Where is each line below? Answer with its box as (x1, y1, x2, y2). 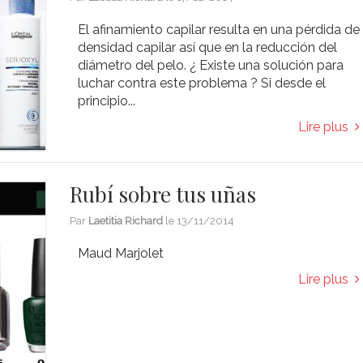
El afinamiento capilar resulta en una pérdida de (78, 21, 361, 37)
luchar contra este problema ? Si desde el (78, 75, 327, 91)
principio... (78, 92, 136, 109)
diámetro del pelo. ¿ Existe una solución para (78, 57, 344, 73)
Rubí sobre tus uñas (70, 179, 257, 208)
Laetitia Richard (88, 214, 164, 227)
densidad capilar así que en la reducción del (78, 39, 338, 55)
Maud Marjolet (78, 245, 164, 261)
